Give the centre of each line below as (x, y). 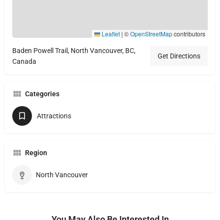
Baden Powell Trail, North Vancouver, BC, (74, 50)
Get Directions (179, 56)
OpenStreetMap (151, 33)
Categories (42, 94)
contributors (189, 33)
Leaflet (110, 33)
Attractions (54, 116)
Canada (24, 61)
